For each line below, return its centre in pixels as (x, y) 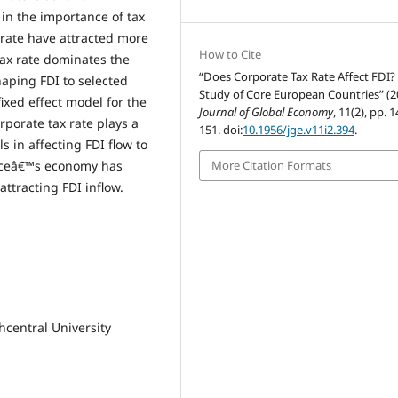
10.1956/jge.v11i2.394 (299, 130)
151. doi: (221, 130)
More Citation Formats (272, 166)
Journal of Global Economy (267, 112)
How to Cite (231, 55)
